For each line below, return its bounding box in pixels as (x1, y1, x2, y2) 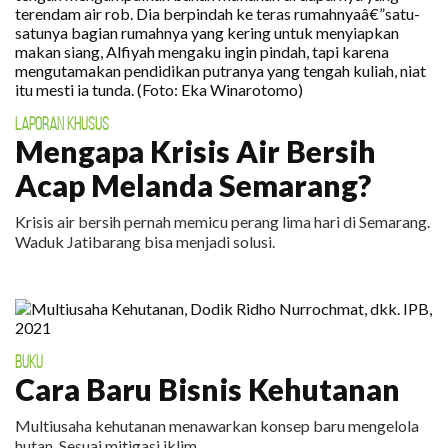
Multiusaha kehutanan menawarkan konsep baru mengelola (15, 416, 419, 435)
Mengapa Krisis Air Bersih (15, 133, 376, 169)
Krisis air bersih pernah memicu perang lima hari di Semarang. (15, 212, 430, 231)
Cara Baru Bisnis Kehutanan (15, 371, 400, 407)
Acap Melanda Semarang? (15, 167, 371, 203)
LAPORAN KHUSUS (15, 114, 109, 134)
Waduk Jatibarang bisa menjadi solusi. (15, 232, 275, 251)
